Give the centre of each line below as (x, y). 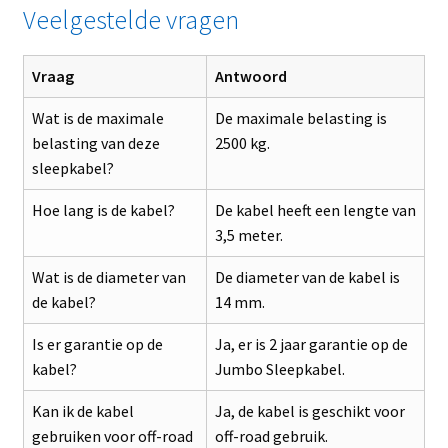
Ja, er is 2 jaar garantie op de (311, 344)
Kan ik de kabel (82, 411)
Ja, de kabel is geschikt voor (309, 411)
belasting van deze (95, 143)
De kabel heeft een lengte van (315, 210)
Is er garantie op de (97, 344)
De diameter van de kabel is (307, 277)
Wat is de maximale (97, 118)
